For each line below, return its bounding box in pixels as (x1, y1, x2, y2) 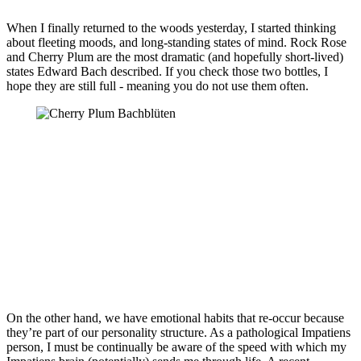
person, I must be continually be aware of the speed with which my (6, 339, 346, 354)
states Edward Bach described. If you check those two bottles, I (6, 64, 328, 78)
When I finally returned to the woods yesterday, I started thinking (6, 20, 336, 35)
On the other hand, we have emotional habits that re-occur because (6, 310, 344, 325)
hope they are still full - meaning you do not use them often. (6, 78, 309, 93)
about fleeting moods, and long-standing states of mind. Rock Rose (6, 35, 346, 49)
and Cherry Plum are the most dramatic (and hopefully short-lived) (6, 49, 343, 64)
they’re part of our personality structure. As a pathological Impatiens (6, 325, 351, 339)
